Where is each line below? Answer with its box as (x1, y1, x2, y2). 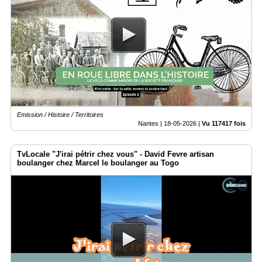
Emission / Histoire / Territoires (17, 111, 104, 118)
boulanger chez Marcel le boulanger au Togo (17, 158, 179, 167)
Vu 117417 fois (202, 119, 246, 127)
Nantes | (138, 119, 164, 127)
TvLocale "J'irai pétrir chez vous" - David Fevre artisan (17, 149, 214, 158)
